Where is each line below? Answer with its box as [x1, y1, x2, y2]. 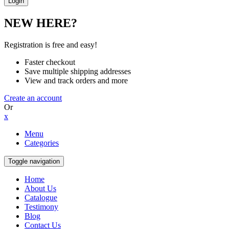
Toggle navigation [8, 157, 60, 165]
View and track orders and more [25, 76, 128, 85]
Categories [25, 138, 59, 147]
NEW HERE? [4, 16, 77, 30]
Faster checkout [25, 57, 75, 66]
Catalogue [25, 193, 57, 202]
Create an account [4, 93, 62, 102]
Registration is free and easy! [4, 40, 97, 49]
